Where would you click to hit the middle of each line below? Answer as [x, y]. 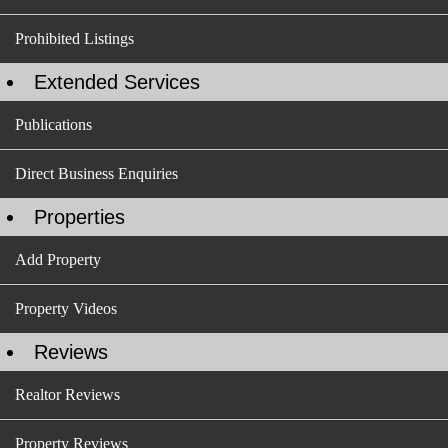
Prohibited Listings [74, 38]
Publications [53, 124]
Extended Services [117, 82]
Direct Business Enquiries [96, 173]
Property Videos [66, 308]
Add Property [58, 259]
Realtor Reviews [67, 394]
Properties [79, 217]
